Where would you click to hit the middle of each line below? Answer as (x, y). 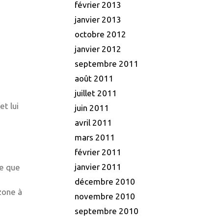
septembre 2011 (107, 64)
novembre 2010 (105, 196)
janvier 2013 (98, 20)
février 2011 (98, 152)
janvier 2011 (98, 167)
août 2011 (94, 79)
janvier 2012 (98, 49)
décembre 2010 (105, 182)
